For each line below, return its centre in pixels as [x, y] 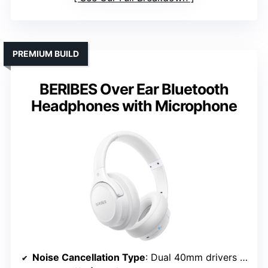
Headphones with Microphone [134, 106]
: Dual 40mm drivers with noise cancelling [193, 257]
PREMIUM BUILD [46, 53]
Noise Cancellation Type [89, 257]
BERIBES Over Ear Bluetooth [134, 89]
